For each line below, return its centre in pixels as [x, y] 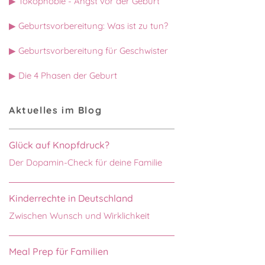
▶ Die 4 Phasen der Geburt [63, 75]
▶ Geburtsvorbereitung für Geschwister [88, 50]
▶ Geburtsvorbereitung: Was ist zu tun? [88, 25]
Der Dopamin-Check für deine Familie [85, 162]
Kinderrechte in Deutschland [71, 198]
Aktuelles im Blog [56, 110]
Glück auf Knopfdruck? [59, 145]
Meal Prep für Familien [59, 251]
